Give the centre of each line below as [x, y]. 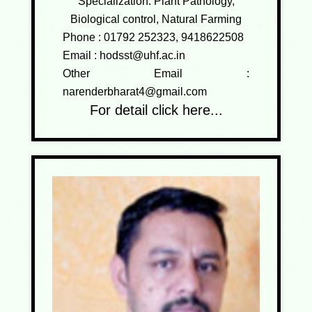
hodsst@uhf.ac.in [142, 55]
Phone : [83, 37]
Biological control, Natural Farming [156, 19]
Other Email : [156, 73]
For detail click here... [156, 110]
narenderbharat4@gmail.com [135, 91]
